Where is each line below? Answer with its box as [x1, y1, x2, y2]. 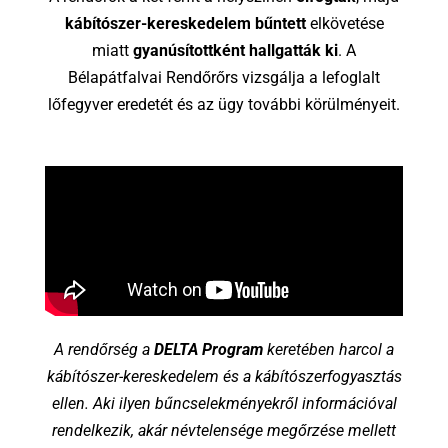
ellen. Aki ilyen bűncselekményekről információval [51, 394, 397, 414]
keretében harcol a [263, 340, 394, 360]
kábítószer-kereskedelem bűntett [64, 13, 306, 33]
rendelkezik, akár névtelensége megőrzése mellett [52, 421, 396, 441]
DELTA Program [154, 340, 263, 360]
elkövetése [305, 13, 384, 33]
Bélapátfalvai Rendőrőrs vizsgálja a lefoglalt [68, 67, 380, 87]
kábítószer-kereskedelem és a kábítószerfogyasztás [46, 367, 402, 387]
